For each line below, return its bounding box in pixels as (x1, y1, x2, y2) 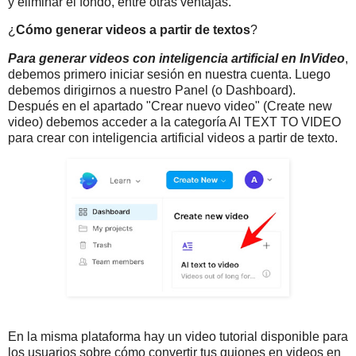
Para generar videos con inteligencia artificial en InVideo (8, 52, 345, 66)
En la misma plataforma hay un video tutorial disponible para (8, 329, 348, 343)
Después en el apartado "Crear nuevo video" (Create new (8, 99, 332, 114)
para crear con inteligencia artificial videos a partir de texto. (8, 131, 338, 145)
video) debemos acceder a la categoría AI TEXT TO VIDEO (8, 115, 341, 130)
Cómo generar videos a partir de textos (16, 23, 250, 37)
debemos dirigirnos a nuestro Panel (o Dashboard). (8, 83, 296, 98)
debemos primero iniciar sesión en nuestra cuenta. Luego (8, 68, 331, 82)
